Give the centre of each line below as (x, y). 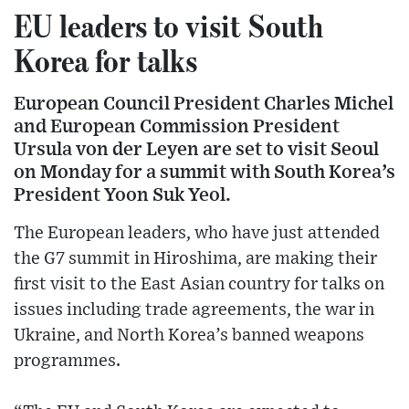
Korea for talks (105, 60)
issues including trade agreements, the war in (194, 309)
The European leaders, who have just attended (197, 233)
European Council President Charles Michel (204, 103)
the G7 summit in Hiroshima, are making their (195, 258)
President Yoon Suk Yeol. (122, 194)
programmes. (67, 361)
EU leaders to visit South (168, 25)
